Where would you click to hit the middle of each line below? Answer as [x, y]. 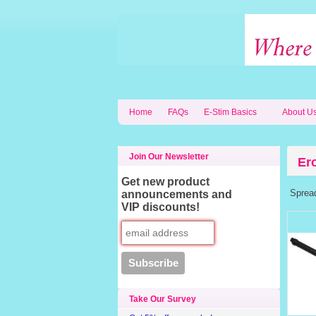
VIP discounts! [161, 207]
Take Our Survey [163, 299]
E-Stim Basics [230, 112]
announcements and [177, 194]
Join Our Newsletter [169, 157]
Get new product [166, 182]
